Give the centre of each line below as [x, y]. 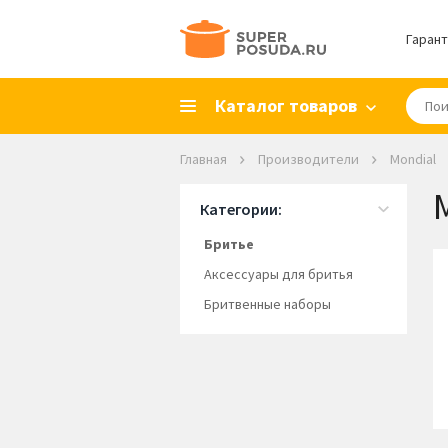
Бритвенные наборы [267, 304]
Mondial [412, 159]
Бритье [228, 244]
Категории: [240, 209]
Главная [203, 159]
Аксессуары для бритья [278, 274]
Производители [308, 159]
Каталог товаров [285, 105]
